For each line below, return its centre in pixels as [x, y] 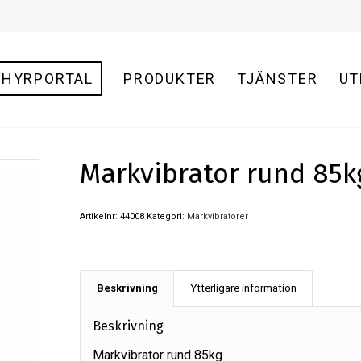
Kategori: [166, 216]
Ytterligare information [243, 288]
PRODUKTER [170, 79]
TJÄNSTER [278, 79]
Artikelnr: [100, 216]
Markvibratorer [217, 216]
